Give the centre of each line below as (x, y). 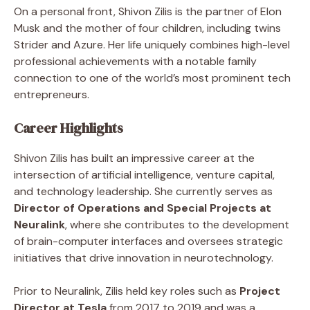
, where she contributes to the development (177, 224)
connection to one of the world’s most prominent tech (152, 77)
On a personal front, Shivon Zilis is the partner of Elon (148, 11)
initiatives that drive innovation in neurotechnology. (144, 257)
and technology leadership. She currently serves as (143, 191)
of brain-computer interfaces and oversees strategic (148, 241)
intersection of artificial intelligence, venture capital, (144, 174)
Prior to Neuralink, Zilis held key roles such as (127, 291)
